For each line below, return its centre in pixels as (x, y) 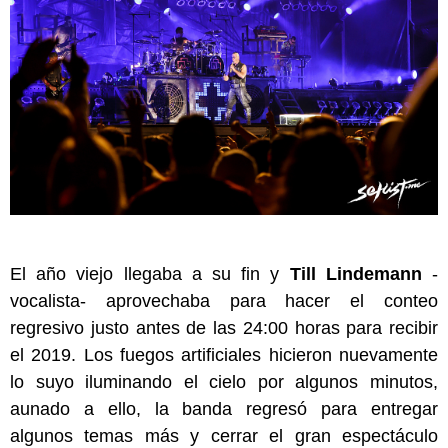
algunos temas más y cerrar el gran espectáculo (224, 435)
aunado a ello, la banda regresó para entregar (224, 408)
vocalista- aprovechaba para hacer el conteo (224, 300)
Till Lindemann (355, 273)
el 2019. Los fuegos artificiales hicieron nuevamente (224, 354)
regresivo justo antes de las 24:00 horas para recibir (224, 327)
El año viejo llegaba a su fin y (150, 273)
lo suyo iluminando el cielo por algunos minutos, (224, 381)
